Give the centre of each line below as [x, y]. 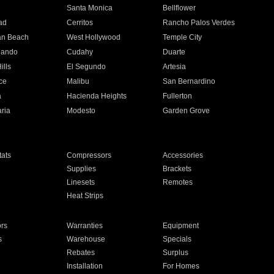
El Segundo [86, 67]
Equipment [181, 226]
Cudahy [80, 52]
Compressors [89, 155]
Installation [84, 266]
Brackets [177, 169]
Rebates [80, 253]
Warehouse [86, 239]
